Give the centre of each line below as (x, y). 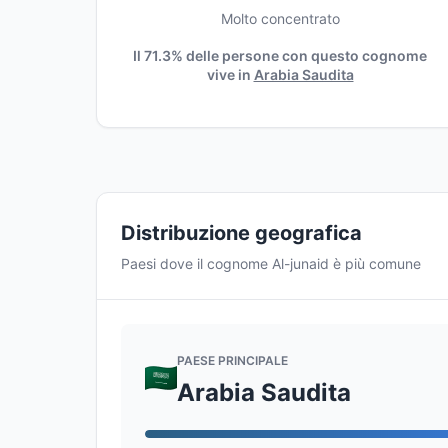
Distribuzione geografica (241, 233)
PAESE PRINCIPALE (232, 360)
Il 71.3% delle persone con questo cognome (280, 55)
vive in (230, 74)
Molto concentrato (280, 18)
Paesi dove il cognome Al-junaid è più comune (271, 263)
